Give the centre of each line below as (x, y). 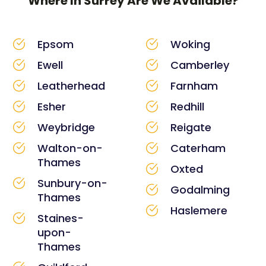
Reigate (191, 127)
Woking (190, 44)
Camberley (199, 65)
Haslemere (199, 210)
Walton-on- (70, 148)
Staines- (60, 218)
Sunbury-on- (72, 183)
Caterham (198, 148)
